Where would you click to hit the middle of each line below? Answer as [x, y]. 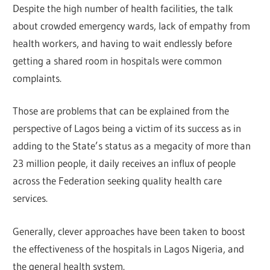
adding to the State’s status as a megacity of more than [132, 146]
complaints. [37, 78]
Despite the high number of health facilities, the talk [123, 8]
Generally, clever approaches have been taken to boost [129, 231]
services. [30, 198]
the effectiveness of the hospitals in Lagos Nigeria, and [129, 248]
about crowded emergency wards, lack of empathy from [132, 25]
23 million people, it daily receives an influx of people [124, 163]
